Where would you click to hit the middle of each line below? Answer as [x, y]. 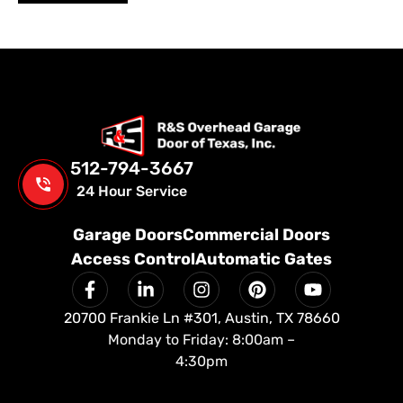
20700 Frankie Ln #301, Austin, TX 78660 [201, 318]
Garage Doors [128, 235]
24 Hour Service [131, 192]
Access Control [133, 260]
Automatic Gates [264, 260]
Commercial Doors [256, 235]
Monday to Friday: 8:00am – [201, 340]
